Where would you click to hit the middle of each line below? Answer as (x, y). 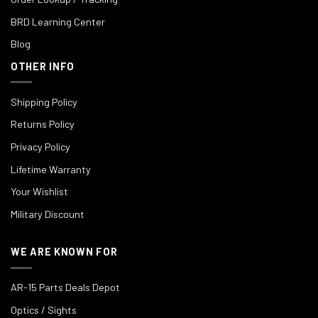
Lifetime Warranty (51, 169)
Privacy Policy (40, 147)
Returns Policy (43, 124)
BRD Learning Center (58, 21)
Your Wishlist (39, 192)
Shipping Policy (44, 102)
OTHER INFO (43, 66)
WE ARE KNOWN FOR (64, 252)
